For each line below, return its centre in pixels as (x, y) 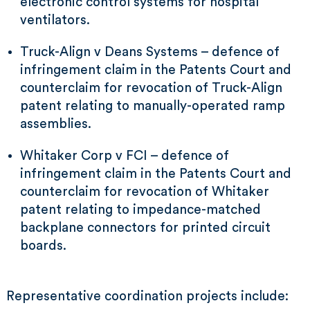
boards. (43, 246)
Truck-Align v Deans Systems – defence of (150, 52)
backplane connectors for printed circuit (145, 228)
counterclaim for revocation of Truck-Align (151, 88)
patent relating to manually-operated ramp (153, 106)
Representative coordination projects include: (147, 297)
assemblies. (56, 124)
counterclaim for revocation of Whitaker (145, 192)
